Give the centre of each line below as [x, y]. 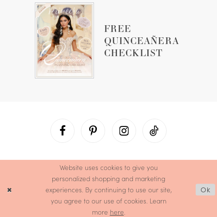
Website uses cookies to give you [108, 168]
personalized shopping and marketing [108, 179]
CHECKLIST [134, 53]
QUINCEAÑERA [142, 41]
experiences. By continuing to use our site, [108, 190]
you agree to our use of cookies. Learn [108, 201]
